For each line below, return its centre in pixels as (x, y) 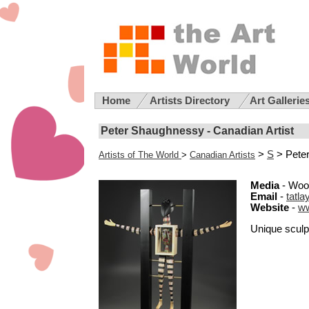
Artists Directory (191, 101)
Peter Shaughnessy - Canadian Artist (197, 131)
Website (270, 208)
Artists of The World (139, 154)
